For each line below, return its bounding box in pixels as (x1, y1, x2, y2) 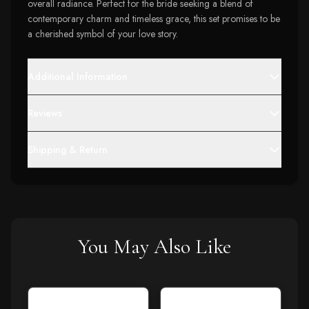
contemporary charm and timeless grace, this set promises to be (28, 12, 280, 26)
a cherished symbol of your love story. (28, 27, 178, 41)
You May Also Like (78, 234, 231, 259)
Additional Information (28, 70, 128, 83)
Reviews (28, 106, 62, 120)
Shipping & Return (28, 143, 108, 157)
